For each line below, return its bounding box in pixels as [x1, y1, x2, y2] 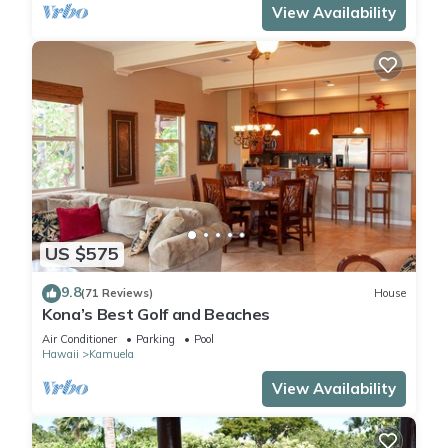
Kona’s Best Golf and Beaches [42, 303, 271, 324]
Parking [136, 331, 175, 346]
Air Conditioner [42, 331, 117, 346]
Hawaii [42, 346, 79, 361]
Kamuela [89, 346, 134, 361]
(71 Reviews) [81, 286, 153, 301]
